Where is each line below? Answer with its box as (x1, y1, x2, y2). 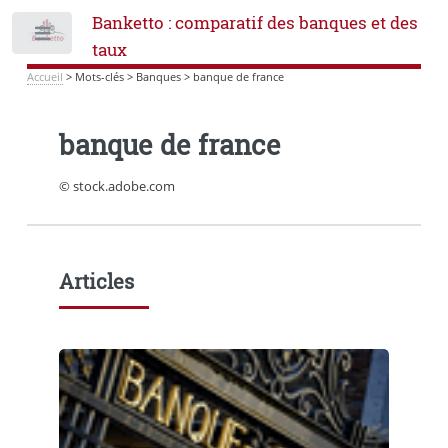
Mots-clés (74, 70, 124, 84)
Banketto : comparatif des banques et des (91, 12, 418, 34)
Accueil (26, 70, 63, 84)
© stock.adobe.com (58, 177, 175, 196)
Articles (58, 267, 134, 294)
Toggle (87, 29, 125, 46)
